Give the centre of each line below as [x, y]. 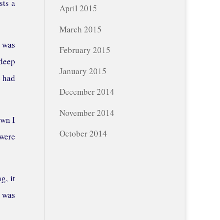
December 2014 [87, 92]
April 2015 [78, 8]
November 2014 [87, 112]
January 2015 [83, 71]
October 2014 [83, 134]
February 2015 [85, 50]
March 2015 [80, 29]
